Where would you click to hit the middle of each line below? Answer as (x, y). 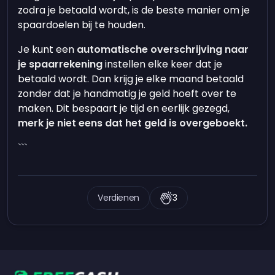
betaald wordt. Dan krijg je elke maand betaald (131, 79)
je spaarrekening (60, 64)
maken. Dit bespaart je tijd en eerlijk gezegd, (124, 108)
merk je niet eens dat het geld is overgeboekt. (134, 123)
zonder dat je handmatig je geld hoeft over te (127, 94)
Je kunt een (48, 49)
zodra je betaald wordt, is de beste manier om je (134, 10)
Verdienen (119, 198)
